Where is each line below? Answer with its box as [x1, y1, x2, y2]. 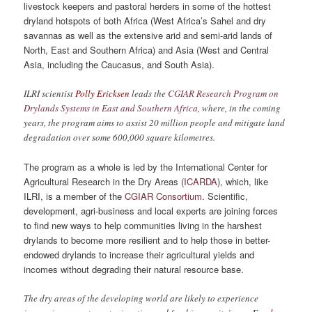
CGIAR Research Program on [168, 86, 279, 100]
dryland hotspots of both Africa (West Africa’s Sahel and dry [24, 13, 267, 27]
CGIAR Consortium [125, 189, 203, 203]
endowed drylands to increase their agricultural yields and [24, 247, 255, 261]
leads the [130, 86, 169, 100]
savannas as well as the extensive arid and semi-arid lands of [24, 28, 273, 42]
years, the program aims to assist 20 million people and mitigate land [24, 116, 286, 129]
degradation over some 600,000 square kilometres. [24, 130, 216, 143]
